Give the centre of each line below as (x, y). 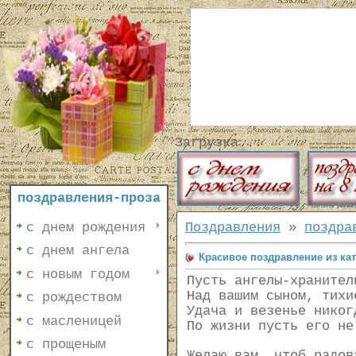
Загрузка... (219, 143)
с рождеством (74, 298)
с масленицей (74, 321)
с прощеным (66, 344)
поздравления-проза (89, 198)
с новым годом (78, 274)
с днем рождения (86, 228)
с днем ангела (78, 251)
